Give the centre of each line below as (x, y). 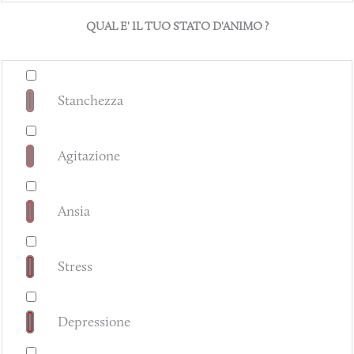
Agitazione (89, 156)
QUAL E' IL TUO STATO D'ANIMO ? (177, 26)
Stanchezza (90, 101)
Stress (75, 267)
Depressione (94, 322)
